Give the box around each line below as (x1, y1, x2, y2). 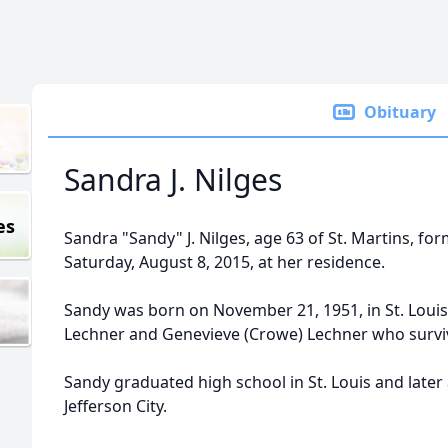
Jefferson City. (64, 395, 167, 417)
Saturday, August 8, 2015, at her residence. (64, 251, 385, 273)
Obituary (364, 101, 436, 123)
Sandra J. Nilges (64, 159, 282, 200)
